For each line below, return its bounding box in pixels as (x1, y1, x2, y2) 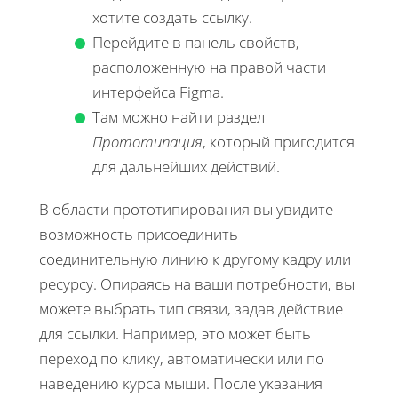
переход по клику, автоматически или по (39, 347, 324, 369)
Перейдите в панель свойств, (92, 31, 299, 52)
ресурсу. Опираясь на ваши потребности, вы (39, 273, 354, 294)
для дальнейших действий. (92, 155, 280, 177)
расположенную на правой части (92, 56, 326, 77)
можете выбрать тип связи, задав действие (39, 298, 343, 319)
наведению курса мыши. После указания (39, 372, 322, 394)
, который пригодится (203, 131, 354, 152)
